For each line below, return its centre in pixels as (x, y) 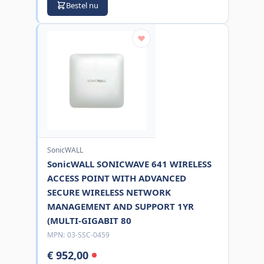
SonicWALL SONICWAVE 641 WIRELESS (129, 164)
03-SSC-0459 (88, 235)
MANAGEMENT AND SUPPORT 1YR (120, 206)
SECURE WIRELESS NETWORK (109, 192)
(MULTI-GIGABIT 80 (89, 220)
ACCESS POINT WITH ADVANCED (116, 178)
